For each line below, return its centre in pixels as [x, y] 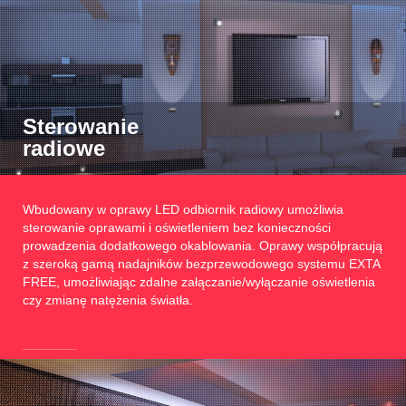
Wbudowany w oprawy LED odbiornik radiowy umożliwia [183, 209]
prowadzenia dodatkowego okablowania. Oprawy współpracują [203, 246]
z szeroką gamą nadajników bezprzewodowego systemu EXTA [201, 264]
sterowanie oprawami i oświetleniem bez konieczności [177, 227]
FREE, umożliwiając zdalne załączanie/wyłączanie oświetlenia [199, 282]
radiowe [64, 148]
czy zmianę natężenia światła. [108, 300]
